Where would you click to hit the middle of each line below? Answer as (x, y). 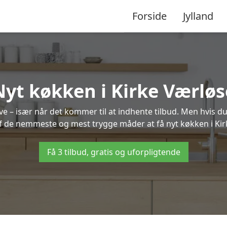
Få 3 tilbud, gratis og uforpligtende (113, 152)
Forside (149, 16)
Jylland (198, 16)
